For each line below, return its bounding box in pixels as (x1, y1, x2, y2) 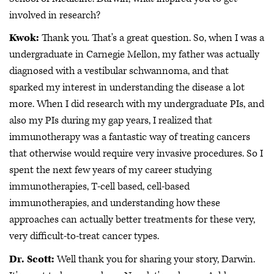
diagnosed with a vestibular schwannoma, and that (9, 64, 229, 78)
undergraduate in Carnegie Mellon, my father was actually (9, 48, 259, 62)
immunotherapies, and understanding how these (9, 196, 220, 210)
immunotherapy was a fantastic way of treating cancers (9, 130, 250, 144)
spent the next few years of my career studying (9, 163, 212, 177)
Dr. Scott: (9, 252, 54, 266)
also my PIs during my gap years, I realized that (9, 114, 212, 128)
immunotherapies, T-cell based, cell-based (9, 180, 190, 194)
